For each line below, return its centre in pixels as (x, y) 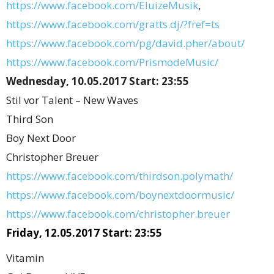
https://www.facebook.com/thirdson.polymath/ (120, 176)
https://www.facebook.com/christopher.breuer (118, 214)
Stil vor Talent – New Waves (72, 100)
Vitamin (25, 258)
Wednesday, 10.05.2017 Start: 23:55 (98, 81)
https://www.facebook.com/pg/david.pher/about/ (125, 43)
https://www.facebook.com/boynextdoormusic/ (120, 195)
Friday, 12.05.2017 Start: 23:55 (84, 233)
